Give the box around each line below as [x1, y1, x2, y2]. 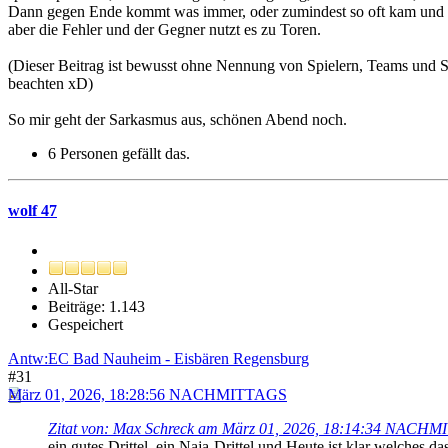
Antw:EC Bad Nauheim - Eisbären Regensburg [8, 349, 309, 367]
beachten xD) [8, 75, 93, 93]
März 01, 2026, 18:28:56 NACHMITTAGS [8, 385, 287, 403]
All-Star [48, 279, 98, 297]
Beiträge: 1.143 [48, 297, 145, 315]
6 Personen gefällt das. [48, 145, 190, 163]
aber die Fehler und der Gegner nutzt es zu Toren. [8, 21, 321, 39]
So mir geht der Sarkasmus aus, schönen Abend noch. [8, 111, 347, 129]
